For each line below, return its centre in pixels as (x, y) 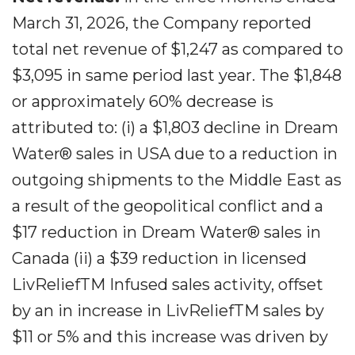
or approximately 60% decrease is (143, 101)
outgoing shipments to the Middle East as (177, 180)
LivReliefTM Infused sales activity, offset (168, 284)
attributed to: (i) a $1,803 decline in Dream (175, 128)
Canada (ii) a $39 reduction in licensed (159, 258)
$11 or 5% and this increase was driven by (170, 337)
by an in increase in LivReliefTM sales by (168, 311)
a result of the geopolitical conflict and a (168, 206)
